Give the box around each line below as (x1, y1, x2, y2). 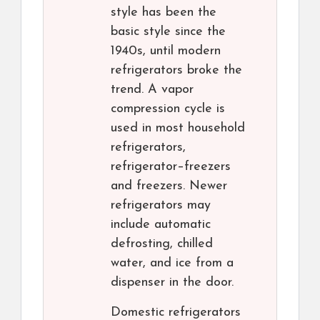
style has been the (111, 6, 216, 20)
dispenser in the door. (111, 276, 234, 290)
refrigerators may (111, 199, 211, 213)
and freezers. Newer (111, 179, 227, 194)
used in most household (111, 121, 245, 136)
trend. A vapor (111, 83, 194, 97)
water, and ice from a (111, 256, 234, 271)
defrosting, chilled (111, 237, 213, 251)
